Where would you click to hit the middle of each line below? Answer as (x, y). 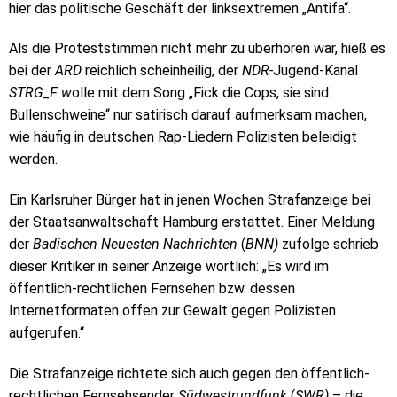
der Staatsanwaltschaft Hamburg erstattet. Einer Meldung (192, 222)
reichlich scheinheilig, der (163, 71)
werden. (33, 160)
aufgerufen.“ (47, 333)
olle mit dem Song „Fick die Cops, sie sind (200, 93)
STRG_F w (40, 93)
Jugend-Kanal (315, 71)
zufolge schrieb (330, 245)
